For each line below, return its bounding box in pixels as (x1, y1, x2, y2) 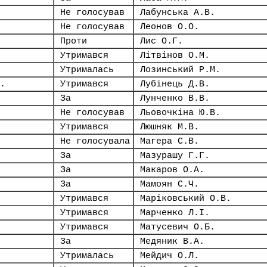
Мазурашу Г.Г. (140, 151, 210, 160)
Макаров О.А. (140, 165, 204, 175)
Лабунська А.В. (140, 8, 215, 17)
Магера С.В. (140, 136, 199, 146)
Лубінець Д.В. (140, 79, 210, 89)
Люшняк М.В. (140, 122, 199, 132)
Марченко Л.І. (140, 208, 210, 218)
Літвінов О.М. (140, 51, 210, 60)
